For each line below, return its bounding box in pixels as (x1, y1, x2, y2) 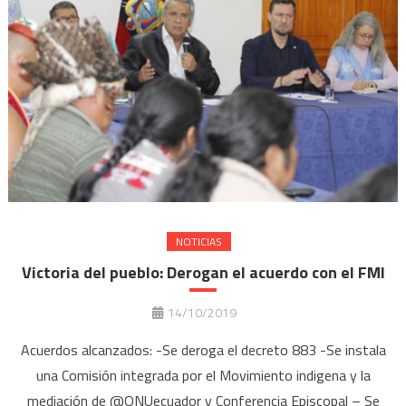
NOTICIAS (175, 233, 222, 251)
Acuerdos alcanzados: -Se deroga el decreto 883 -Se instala (20, 339, 386, 362)
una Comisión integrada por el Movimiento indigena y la (35, 364, 371, 387)
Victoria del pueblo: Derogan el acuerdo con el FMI (21, 260, 385, 285)
